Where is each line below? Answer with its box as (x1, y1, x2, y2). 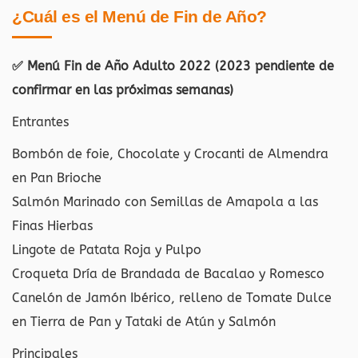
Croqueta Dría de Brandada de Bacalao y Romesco (12, 266, 324, 281)
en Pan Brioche (12, 170, 101, 185)
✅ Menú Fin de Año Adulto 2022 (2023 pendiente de (12, 58, 334, 74)
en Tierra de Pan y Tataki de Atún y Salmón (12, 314, 276, 329)
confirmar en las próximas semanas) (12, 82, 233, 97)
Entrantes (12, 114, 69, 129)
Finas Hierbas (12, 218, 93, 233)
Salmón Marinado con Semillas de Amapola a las (12, 194, 318, 209)
